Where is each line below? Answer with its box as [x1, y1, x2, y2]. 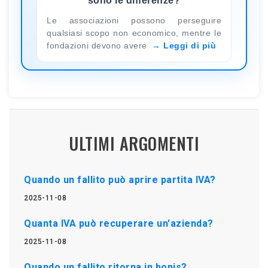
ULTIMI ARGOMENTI [69, 130, 199, 156]
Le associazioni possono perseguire [47, 15, 221, 25]
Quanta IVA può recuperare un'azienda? [24, 217, 214, 229]
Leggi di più [163, 40, 216, 50]
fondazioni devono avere [47, 40, 150, 50]
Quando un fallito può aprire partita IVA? [24, 173, 216, 185]
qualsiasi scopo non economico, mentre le [47, 28, 221, 38]
